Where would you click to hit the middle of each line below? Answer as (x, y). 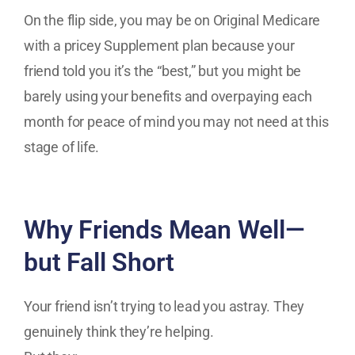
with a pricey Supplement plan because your (159, 45)
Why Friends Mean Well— (164, 229)
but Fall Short (99, 262)
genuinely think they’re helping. (119, 332)
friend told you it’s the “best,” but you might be (163, 71)
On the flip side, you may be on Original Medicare (172, 20)
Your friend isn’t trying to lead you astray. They (164, 307)
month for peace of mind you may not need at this (176, 121)
